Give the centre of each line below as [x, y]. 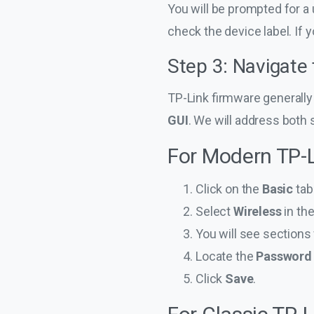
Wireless [257, 211]
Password [284, 256]
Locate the [226, 256]
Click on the [229, 189]
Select [214, 211]
